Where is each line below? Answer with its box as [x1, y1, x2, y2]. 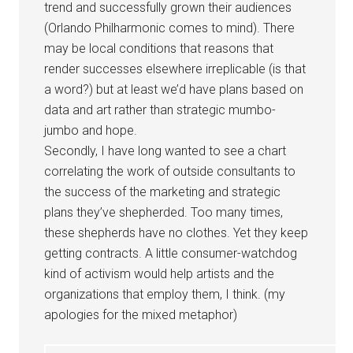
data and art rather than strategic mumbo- [44, 102, 277, 117]
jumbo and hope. [44, 123, 138, 138]
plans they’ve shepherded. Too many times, [44, 205, 284, 220]
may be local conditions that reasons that [44, 41, 274, 56]
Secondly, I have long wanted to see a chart [44, 143, 287, 158]
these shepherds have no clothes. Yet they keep [44, 225, 309, 240]
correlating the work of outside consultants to [44, 164, 296, 179]
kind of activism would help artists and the [44, 266, 275, 281]
